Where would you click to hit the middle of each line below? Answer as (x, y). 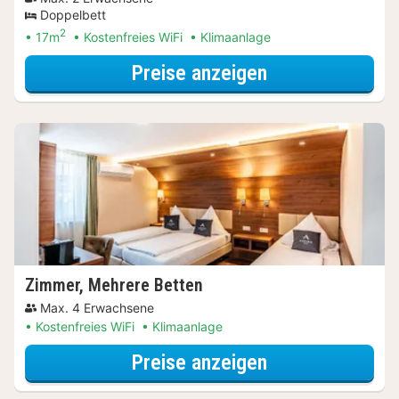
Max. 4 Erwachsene (97, 308)
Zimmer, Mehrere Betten (114, 285)
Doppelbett (73, 15)
